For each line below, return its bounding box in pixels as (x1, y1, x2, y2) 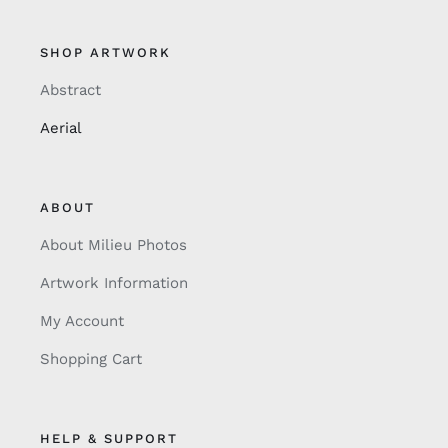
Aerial (39, 119, 82, 138)
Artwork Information (39, 274, 188, 293)
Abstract (39, 81, 101, 100)
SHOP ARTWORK (39, 45, 171, 61)
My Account (39, 312, 124, 331)
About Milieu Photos (39, 236, 187, 255)
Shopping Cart (39, 350, 142, 369)
